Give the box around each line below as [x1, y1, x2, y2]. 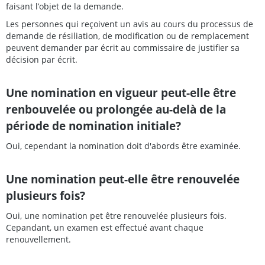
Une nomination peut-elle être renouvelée [6, 170, 240, 187]
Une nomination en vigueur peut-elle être [6, 84, 236, 101]
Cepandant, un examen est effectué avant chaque [6, 221, 203, 233]
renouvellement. [6, 233, 71, 245]
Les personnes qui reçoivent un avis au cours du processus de [6, 18, 253, 30]
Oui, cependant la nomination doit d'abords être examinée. [6, 140, 241, 151]
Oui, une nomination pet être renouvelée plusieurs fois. [6, 209, 227, 221]
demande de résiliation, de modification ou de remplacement [6, 30, 249, 41]
